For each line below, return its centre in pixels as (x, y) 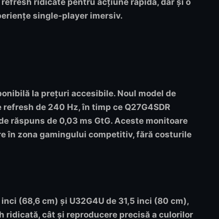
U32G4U (87, 201)
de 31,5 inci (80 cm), (146, 201)
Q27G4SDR (147, 107)
